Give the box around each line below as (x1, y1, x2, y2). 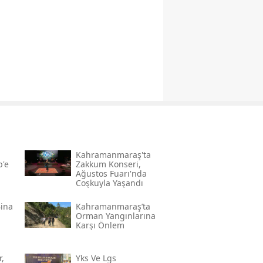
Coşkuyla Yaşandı (75, 177, 143, 189)
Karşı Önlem (75, 220, 124, 231)
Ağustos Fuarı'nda (75, 168, 147, 180)
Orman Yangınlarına (75, 210, 156, 222)
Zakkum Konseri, (75, 159, 141, 170)
